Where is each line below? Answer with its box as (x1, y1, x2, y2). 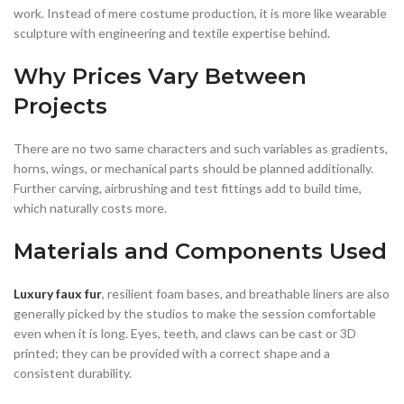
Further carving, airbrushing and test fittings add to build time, (14, 180, 362, 197)
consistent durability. (14, 365, 132, 381)
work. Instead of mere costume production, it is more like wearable (14, 5, 387, 22)
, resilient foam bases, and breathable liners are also (102, 286, 390, 302)
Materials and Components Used (14, 238, 387, 265)
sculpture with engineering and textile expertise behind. (14, 25, 330, 41)
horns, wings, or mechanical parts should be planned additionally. (14, 161, 373, 177)
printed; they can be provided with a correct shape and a (14, 345, 330, 362)
